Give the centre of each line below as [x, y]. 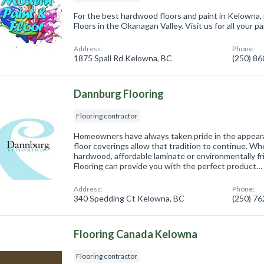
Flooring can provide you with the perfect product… [168, 166]
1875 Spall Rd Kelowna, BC [123, 58]
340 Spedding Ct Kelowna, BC [129, 198]
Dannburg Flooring [119, 93]
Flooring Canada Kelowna [136, 234]
